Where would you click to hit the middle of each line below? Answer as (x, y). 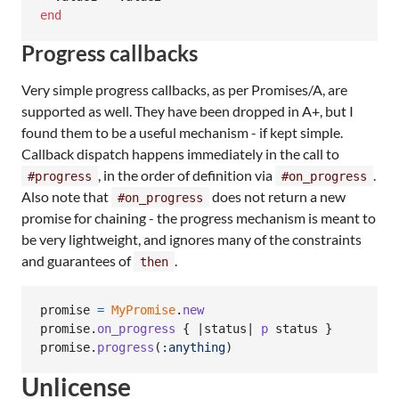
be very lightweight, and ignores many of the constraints (191, 239)
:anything (193, 348)
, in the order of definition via (187, 175)
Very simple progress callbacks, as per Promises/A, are (184, 89)
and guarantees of (77, 260)
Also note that (66, 196)
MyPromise (143, 310)
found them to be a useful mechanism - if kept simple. (182, 132)
